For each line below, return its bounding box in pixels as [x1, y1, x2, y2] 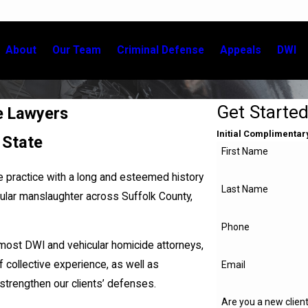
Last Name [221, 184, 269, 195]
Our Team [52, 44, 102, 56]
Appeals [220, 44, 262, 56]
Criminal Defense [117, 44, 205, 56]
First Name [221, 146, 269, 157]
